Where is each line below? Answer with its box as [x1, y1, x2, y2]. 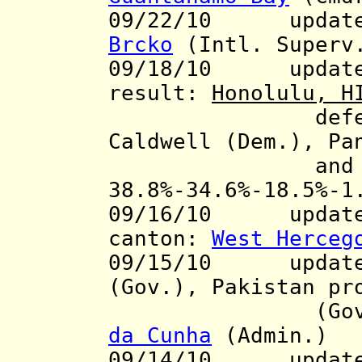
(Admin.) [212, 323, 341, 348]
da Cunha [108, 323, 212, 348]
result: [108, 81, 212, 106]
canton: [108, 226, 212, 251]
